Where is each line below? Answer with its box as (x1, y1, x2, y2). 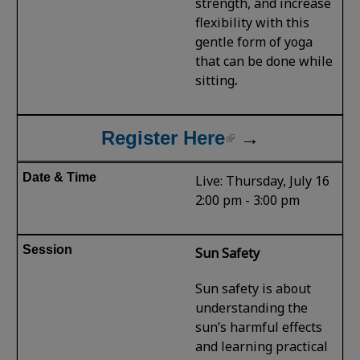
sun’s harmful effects (195, 317, 323, 336)
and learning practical (195, 337, 329, 355)
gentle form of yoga (195, 32, 313, 51)
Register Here (100, 126, 225, 149)
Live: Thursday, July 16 (195, 171, 330, 190)
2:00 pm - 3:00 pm (195, 190, 301, 209)
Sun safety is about (195, 279, 312, 297)
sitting (195, 71, 235, 89)
